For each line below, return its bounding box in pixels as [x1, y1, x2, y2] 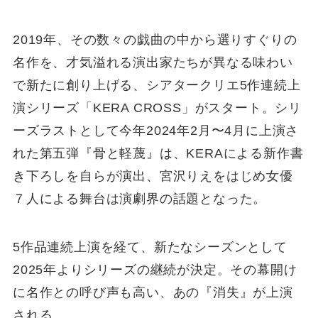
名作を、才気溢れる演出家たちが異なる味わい [12, 55, 293, 70]
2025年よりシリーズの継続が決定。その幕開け [12, 263, 297, 278]
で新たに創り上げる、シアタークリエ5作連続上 [12, 78, 301, 93]
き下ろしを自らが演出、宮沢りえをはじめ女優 [12, 169, 293, 184]
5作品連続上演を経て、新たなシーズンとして [12, 240, 287, 255]
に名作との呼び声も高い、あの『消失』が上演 [12, 285, 293, 300]
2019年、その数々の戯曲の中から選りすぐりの [12, 33, 297, 48]
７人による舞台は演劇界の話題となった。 [12, 192, 267, 207]
